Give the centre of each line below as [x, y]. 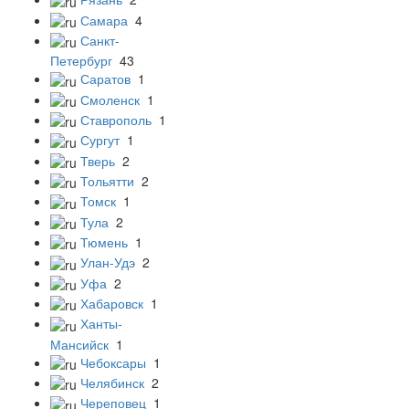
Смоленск [110, 99]
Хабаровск [112, 304]
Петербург [81, 61]
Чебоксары [113, 362]
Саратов [105, 79]
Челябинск [112, 383]
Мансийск [79, 344]
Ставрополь [116, 120]
